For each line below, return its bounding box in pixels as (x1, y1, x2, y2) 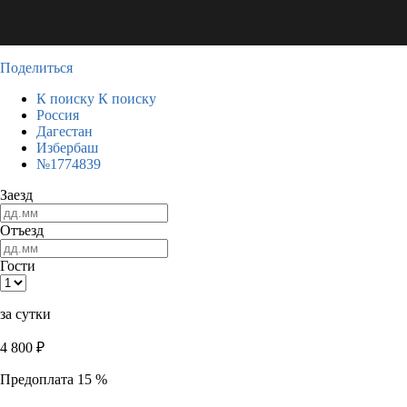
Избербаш (36, 140, 98, 155)
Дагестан (36, 124, 93, 139)
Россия (36, 107, 79, 123)
